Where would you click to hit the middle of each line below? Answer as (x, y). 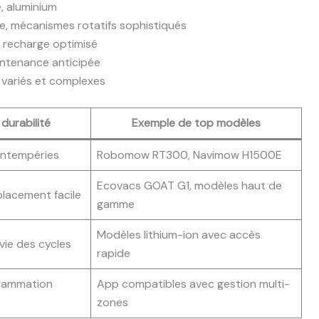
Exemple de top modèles (196, 122)
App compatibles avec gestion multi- (193, 283)
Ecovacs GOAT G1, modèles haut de (189, 185)
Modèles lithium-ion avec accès (179, 234)
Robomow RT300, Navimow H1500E (189, 155)
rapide (114, 253)
